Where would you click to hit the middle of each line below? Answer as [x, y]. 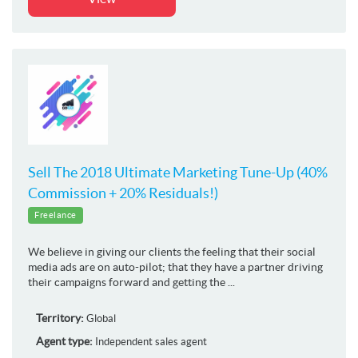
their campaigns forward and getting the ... [131, 282]
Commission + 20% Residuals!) [123, 193]
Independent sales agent [151, 341]
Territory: [60, 318]
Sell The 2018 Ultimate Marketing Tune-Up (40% [178, 172]
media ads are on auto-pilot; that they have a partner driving [175, 267]
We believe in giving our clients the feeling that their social [172, 251]
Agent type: [64, 341]
